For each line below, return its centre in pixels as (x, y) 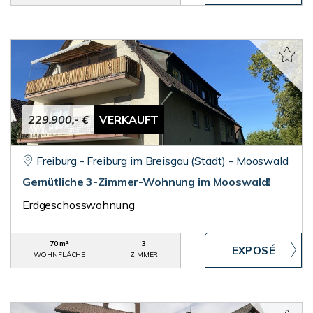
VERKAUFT (129, 119)
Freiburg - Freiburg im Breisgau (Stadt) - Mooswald (162, 161)
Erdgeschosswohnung (79, 205)
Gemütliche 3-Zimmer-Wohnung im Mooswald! (147, 182)
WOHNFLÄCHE (59, 255)
